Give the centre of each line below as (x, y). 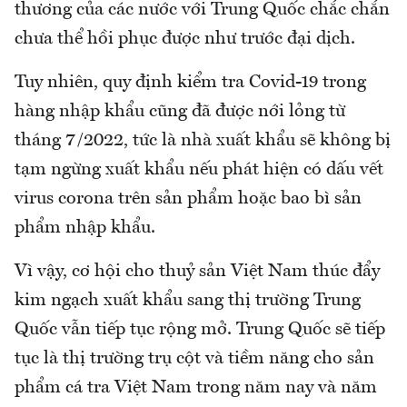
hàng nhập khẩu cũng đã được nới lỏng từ (180, 112)
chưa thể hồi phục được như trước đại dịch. (185, 40)
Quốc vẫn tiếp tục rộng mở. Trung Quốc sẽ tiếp (200, 330)
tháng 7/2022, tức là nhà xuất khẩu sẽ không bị (203, 141)
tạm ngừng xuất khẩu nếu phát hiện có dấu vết (199, 170)
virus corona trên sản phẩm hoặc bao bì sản (188, 199)
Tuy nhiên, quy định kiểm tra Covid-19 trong (190, 83)
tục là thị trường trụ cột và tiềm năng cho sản (194, 359)
